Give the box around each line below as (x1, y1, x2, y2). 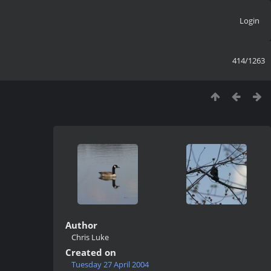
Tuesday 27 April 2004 (71, 259, 149, 270)
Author (65, 219, 97, 231)
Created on (65, 246, 116, 258)
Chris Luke (71, 232, 109, 243)
